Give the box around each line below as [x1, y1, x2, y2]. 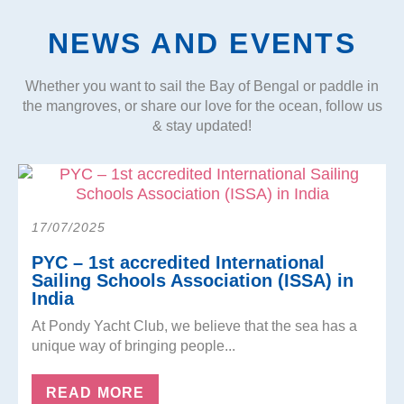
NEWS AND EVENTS [48, 26, 356, 60]
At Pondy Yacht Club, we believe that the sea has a [32, 317, 357, 334]
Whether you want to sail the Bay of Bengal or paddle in [25, 78, 379, 94]
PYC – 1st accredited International [32, 252, 325, 272]
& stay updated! [152, 117, 252, 133]
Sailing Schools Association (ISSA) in [32, 270, 353, 290]
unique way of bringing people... [32, 337, 235, 353]
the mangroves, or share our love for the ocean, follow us [22, 97, 382, 114]
